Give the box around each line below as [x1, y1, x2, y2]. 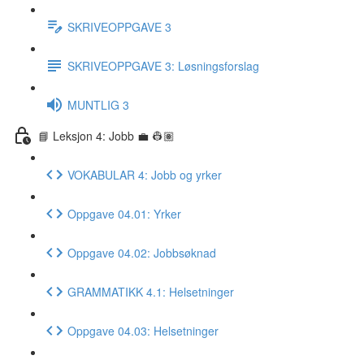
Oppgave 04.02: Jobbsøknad [67, 244, 216, 261]
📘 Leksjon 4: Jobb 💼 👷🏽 [38, 127, 175, 144]
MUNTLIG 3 [67, 96, 129, 113]
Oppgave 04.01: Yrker [67, 205, 181, 222]
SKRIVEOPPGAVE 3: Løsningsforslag [67, 57, 259, 74]
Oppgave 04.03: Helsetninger [67, 322, 219, 339]
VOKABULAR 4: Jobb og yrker [67, 166, 222, 183]
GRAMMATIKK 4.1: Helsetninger [67, 283, 234, 300]
